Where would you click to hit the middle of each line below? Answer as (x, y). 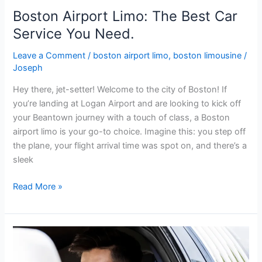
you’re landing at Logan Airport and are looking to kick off (127, 104)
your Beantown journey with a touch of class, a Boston (122, 118)
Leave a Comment (49, 55)
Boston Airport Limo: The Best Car (125, 16)
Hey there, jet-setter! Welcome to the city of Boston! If (120, 90)
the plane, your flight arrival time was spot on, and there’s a (130, 146)
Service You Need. (74, 33)
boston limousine (208, 55)
